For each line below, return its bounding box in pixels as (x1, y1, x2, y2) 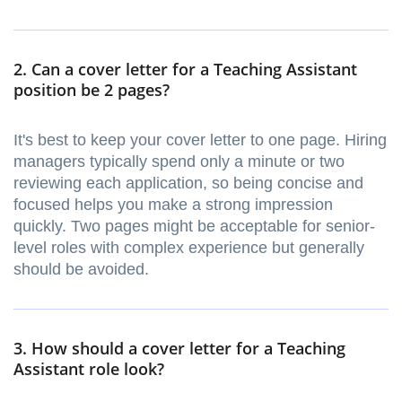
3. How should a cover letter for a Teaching (13, 337, 345, 360)
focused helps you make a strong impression (13, 196, 333, 214)
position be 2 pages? (13, 79, 170, 101)
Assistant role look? (13, 358, 164, 380)
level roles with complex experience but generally (13, 239, 364, 258)
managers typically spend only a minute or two (13, 153, 345, 171)
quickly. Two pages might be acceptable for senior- (13, 217, 375, 236)
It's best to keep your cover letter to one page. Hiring (13, 131, 387, 150)
